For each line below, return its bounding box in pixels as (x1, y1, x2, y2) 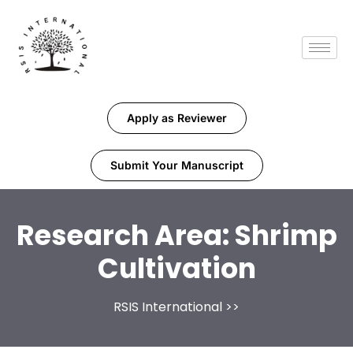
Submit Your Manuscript (110, 158, 243, 173)
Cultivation (97, 249, 256, 288)
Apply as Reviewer (126, 111, 227, 125)
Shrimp (234, 216, 337, 255)
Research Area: (16, 216, 235, 255)
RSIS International (113, 298, 222, 317)
